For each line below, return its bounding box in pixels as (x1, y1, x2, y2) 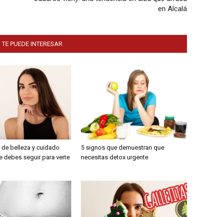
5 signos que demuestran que (81, 144, 165, 152)
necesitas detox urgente (81, 154, 149, 161)
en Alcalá (157, 4, 187, 14)
